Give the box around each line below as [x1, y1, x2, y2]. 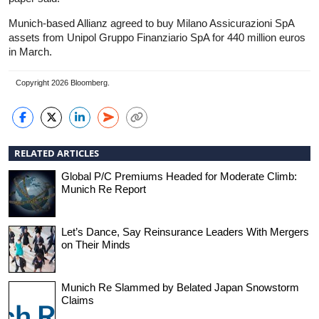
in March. [9, 45, 52, 58]
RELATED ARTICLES [14, 146, 99, 159]
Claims [61, 293, 94, 306]
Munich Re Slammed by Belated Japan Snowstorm [61, 281, 299, 293]
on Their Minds [61, 238, 130, 251]
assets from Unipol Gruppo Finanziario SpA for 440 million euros [9, 31, 305, 43]
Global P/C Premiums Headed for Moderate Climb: [61, 169, 297, 182]
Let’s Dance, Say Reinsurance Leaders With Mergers [61, 225, 309, 238]
